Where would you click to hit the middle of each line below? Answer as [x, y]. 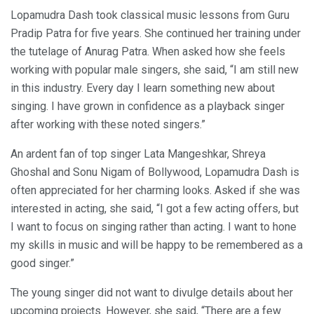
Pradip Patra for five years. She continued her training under [156, 33]
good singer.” [42, 263]
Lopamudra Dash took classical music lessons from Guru [150, 15]
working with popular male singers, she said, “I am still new [155, 69]
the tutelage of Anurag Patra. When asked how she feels [148, 51]
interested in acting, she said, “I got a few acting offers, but [155, 208]
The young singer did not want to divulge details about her [152, 292]
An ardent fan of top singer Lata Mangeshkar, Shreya [138, 153]
